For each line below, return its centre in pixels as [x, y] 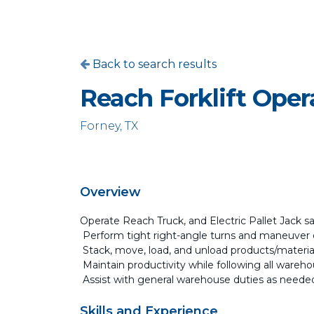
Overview [110, 192]
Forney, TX [109, 126]
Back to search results [153, 64]
